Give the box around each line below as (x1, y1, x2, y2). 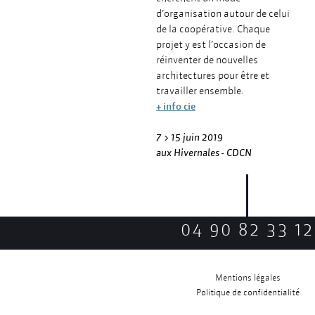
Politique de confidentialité (195, 286, 300, 298)
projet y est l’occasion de (156, 38, 266, 51)
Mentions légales (214, 271, 281, 283)
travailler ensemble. (156, 84, 244, 97)
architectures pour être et (156, 69, 269, 82)
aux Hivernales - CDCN (156, 146, 252, 159)
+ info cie (156, 100, 195, 112)
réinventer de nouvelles (156, 53, 258, 66)
